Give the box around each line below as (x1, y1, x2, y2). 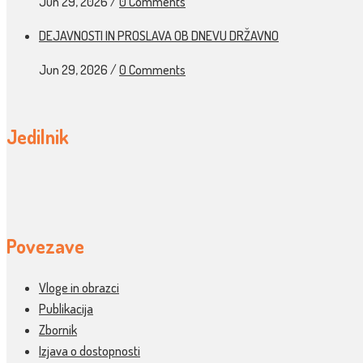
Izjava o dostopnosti (39, 343, 140, 360)
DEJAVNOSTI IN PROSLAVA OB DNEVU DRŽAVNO (39, 27, 279, 44)
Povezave (6, 233, 84, 258)
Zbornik (39, 322, 77, 339)
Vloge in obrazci (39, 280, 119, 297)
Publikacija (39, 301, 93, 318)
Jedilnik (6, 123, 69, 149)
